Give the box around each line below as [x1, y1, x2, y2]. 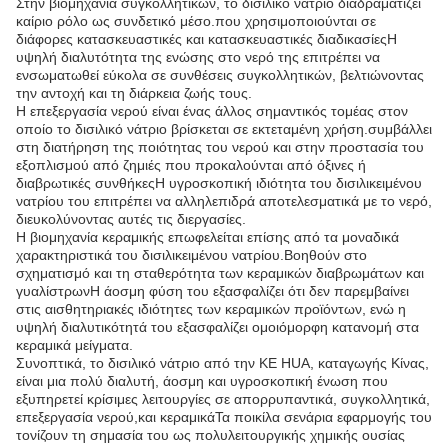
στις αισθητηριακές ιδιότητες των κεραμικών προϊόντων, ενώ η [16, 301, 406, 317]
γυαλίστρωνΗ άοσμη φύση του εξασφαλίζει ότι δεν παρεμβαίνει [16, 283, 409, 299]
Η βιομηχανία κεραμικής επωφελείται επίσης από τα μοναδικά [16, 229, 399, 245]
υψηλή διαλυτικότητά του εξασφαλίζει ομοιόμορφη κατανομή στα [16, 319, 419, 335]
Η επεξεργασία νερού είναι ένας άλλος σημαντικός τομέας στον [16, 103, 408, 119]
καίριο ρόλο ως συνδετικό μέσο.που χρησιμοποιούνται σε [16, 13, 376, 29]
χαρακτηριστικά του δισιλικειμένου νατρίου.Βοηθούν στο [16, 247, 367, 263]
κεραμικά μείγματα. [16, 337, 133, 353]
